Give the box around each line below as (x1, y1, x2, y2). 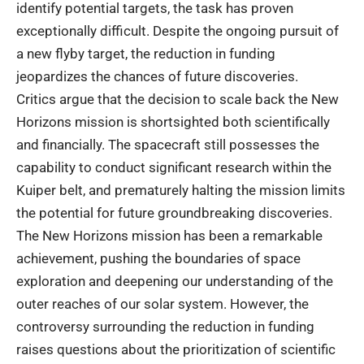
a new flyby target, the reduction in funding (16, 45, 275, 62)
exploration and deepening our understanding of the (16, 272, 333, 289)
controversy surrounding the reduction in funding (16, 318, 314, 335)
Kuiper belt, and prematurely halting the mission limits (16, 181, 345, 198)
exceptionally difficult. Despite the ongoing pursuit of (16, 22, 339, 39)
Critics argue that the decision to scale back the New (16, 90, 339, 107)
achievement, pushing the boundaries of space (16, 249, 301, 266)
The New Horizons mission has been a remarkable (16, 227, 323, 244)
